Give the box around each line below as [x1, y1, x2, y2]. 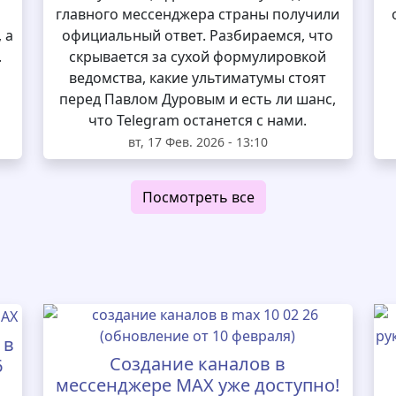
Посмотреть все [141, 187, 255, 207]
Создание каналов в [110, 352, 286, 376]
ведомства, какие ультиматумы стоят [69, 68, 327, 88]
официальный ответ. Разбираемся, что [62, 26, 334, 45]
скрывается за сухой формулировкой [69, 47, 327, 66]
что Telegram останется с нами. [88, 110, 308, 130]
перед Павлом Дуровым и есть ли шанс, [59, 89, 337, 109]
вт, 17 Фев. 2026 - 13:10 [127, 133, 268, 150]
